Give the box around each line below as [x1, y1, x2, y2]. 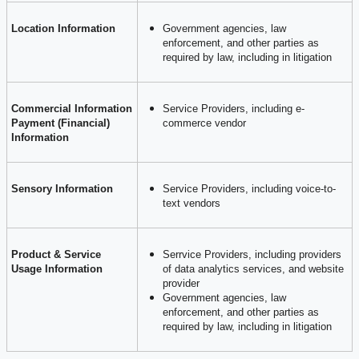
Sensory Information [11, 182, 113, 195]
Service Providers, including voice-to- [163, 182, 336, 195]
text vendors [163, 196, 220, 209]
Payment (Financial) [11, 116, 110, 129]
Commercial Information [11, 102, 132, 115]
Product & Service [11, 248, 101, 260]
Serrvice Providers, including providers [163, 248, 341, 260]
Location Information [11, 22, 115, 34]
